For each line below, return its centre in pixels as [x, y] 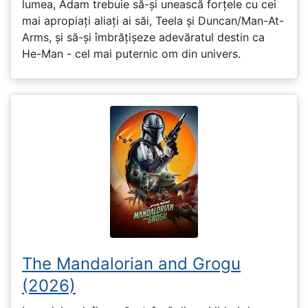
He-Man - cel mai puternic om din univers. [131, 53]
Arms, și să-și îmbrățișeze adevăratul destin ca [143, 37]
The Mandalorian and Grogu [131, 263]
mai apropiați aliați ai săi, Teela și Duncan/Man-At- [153, 20]
